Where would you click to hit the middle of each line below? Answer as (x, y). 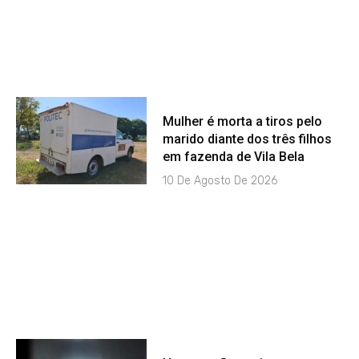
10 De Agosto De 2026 (220, 181)
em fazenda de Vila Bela (234, 157)
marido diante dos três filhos (248, 139)
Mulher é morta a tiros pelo (243, 122)
